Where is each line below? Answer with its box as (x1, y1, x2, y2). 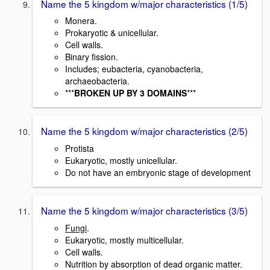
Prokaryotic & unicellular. (65, 27, 159, 39)
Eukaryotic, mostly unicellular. (65, 154, 177, 166)
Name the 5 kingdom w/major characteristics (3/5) (41, 203, 248, 217)
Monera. (65, 14, 97, 27)
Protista (65, 142, 94, 154)
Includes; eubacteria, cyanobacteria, (65, 63, 203, 75)
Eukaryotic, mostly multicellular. (65, 233, 184, 246)
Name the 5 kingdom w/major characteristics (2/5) (41, 124, 248, 138)
